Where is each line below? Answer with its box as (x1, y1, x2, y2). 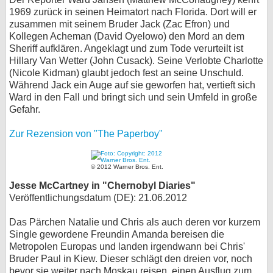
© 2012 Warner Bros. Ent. (91, 163, 163, 170)
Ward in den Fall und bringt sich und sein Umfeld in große (9, 92, 257, 102)
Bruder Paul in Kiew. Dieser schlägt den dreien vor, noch (9, 253, 252, 264)
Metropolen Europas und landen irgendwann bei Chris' (9, 241, 245, 252)
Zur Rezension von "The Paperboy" (9, 129, 163, 139)
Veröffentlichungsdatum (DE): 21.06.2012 (9, 193, 187, 203)
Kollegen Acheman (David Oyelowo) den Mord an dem (9, 31, 244, 41)
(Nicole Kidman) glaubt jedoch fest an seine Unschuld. (9, 68, 244, 78)
